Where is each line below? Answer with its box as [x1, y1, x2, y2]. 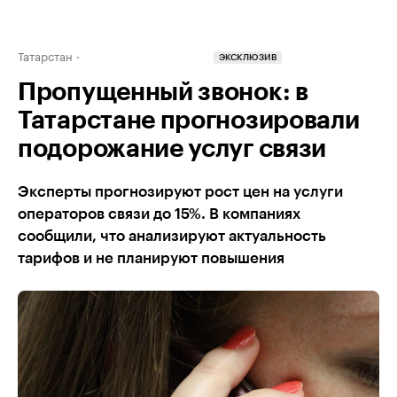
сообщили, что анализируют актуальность [18, 229, 326, 244]
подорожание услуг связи [18, 136, 327, 161]
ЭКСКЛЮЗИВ [219, 53, 276, 63]
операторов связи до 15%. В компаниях [18, 206, 300, 222]
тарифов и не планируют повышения [18, 251, 284, 266]
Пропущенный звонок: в [18, 80, 308, 105]
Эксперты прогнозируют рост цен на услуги [18, 184, 343, 199]
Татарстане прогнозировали [18, 108, 360, 133]
